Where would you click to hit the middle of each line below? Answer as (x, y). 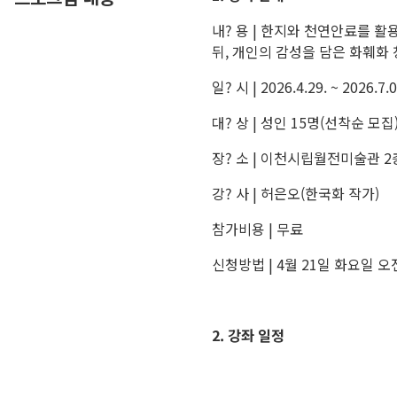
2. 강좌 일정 (248, 335)
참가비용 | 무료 (257, 229)
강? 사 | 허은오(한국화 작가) (295, 193)
